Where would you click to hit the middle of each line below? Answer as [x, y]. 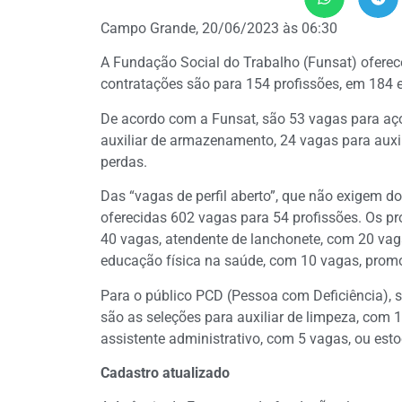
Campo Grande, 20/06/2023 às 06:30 [219, 29]
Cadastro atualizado [165, 372]
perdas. [124, 162]
